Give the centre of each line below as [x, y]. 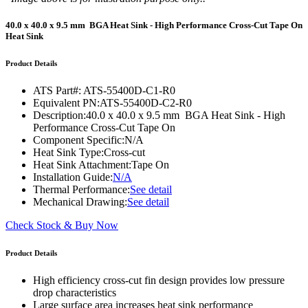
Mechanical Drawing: [80, 202]
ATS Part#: [57, 91]
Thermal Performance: [81, 190]
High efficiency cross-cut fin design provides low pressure [159, 280]
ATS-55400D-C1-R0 [129, 91]
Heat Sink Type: [68, 153]
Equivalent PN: [66, 103]
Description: [59, 115]
